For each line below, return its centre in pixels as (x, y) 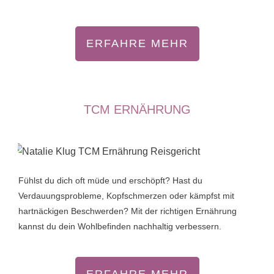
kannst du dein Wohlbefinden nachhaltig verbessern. (120, 227)
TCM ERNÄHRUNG (137, 110)
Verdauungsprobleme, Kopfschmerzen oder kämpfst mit (126, 196)
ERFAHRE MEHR (137, 44)
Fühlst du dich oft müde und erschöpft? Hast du (110, 181)
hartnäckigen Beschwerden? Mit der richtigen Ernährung (128, 211)
